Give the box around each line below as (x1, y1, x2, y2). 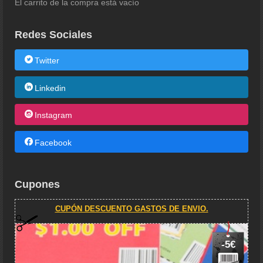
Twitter (34, 55, 59, 65)
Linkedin (34, 83, 66, 93)
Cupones (15, 178, 60, 190)
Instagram (34, 110, 72, 120)
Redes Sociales (15, 28, 92, 41)
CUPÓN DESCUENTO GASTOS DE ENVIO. (55, 204, 208, 213)
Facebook (34, 137, 72, 147)
